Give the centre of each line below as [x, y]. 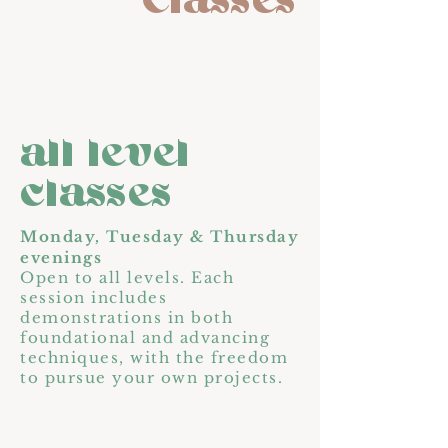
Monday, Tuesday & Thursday [159, 236]
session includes [93, 297]
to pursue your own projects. [151, 377]
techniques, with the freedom [154, 357]
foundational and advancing [145, 337]
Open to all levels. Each [127, 277]
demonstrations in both [126, 317]
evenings [61, 257]
